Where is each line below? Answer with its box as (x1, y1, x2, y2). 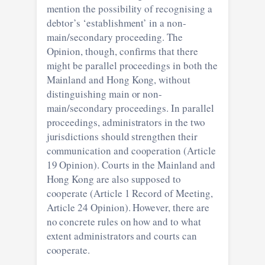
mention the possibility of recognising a (46, 1, 212, 15)
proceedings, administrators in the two (46, 115, 205, 129)
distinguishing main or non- (46, 86, 163, 101)
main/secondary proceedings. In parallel (46, 101, 214, 115)
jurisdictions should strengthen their (46, 129, 198, 143)
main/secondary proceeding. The (46, 30, 183, 44)
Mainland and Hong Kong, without (46, 72, 190, 86)
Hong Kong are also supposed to (46, 172, 182, 186)
